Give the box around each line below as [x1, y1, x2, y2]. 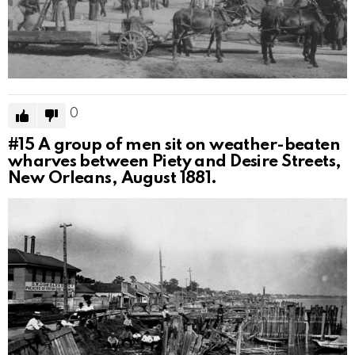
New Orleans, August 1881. [8, 170, 217, 187]
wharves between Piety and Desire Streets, [8, 153, 342, 170]
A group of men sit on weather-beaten [37, 136, 341, 154]
